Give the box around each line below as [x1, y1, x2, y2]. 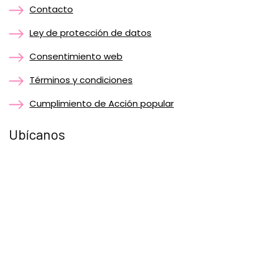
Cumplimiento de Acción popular [29, 97, 174, 110]
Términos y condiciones [29, 73, 133, 86]
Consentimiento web [29, 49, 123, 62]
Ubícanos [9, 125, 65, 143]
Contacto [29, 2, 73, 15]
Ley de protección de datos [29, 26, 151, 39]
